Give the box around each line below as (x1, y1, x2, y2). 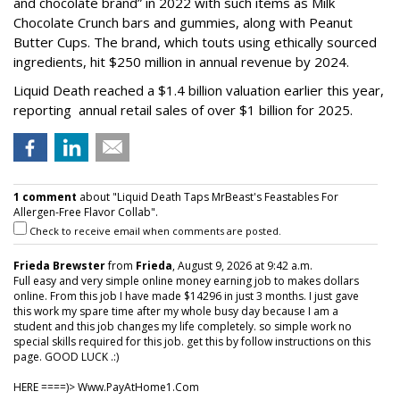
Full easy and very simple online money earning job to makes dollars (13, 272, 359, 288)
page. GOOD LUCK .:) (13, 348, 119, 364)
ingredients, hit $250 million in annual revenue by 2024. (13, 52, 349, 71)
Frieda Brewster (13, 257, 105, 273)
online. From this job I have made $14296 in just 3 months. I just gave (13, 287, 359, 304)
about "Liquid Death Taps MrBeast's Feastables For (77, 188, 338, 204)
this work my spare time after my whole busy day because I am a (13, 303, 338, 319)
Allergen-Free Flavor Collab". (13, 204, 158, 220)
